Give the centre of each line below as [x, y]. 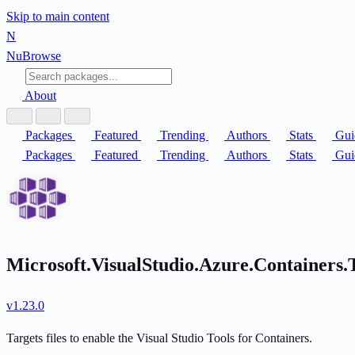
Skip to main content [58, 16]
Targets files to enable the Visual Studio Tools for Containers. [159, 338]
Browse [42, 56]
